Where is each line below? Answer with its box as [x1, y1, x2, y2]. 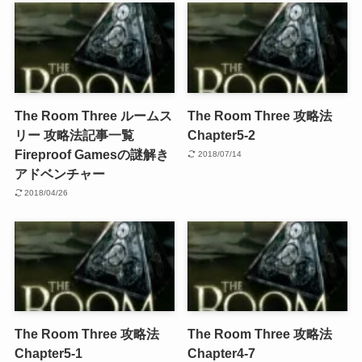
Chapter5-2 [187, 127, 256, 142]
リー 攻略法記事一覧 [14, 127, 134, 142]
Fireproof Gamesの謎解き [14, 146, 169, 162]
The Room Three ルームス [14, 107, 172, 123]
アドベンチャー [14, 166, 105, 181]
